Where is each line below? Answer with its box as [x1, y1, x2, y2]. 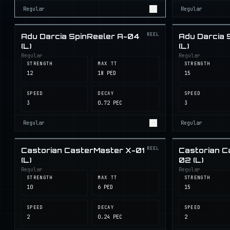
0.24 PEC [98, 214, 123, 220]
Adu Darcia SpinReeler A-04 [21, 32, 140, 41]
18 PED [98, 70, 117, 76]
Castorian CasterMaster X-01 [21, 146, 144, 155]
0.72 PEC [98, 100, 123, 106]
